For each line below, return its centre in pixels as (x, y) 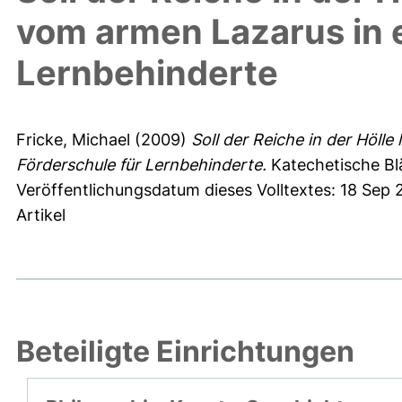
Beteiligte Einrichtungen (185, 352)
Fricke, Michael (73, 140)
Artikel (41, 215)
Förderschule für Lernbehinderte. (141, 165)
